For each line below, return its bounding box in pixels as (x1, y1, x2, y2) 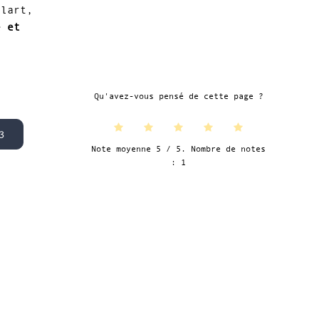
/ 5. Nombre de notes (161, 143, 266, 154)
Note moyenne (91, 143, 157, 154)
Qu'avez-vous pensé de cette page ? (93, 91, 263, 102)
